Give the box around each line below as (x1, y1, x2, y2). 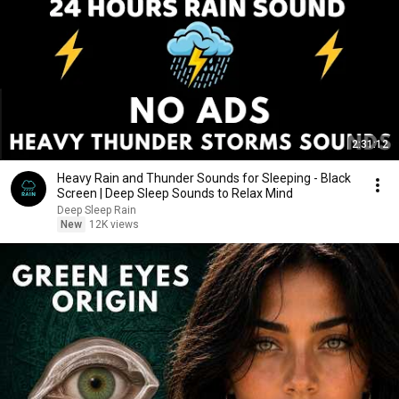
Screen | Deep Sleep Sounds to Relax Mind (57, 186, 293, 200)
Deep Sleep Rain (57, 204, 136, 216)
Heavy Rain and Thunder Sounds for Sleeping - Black (57, 171, 351, 185)
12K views (89, 218, 139, 231)
